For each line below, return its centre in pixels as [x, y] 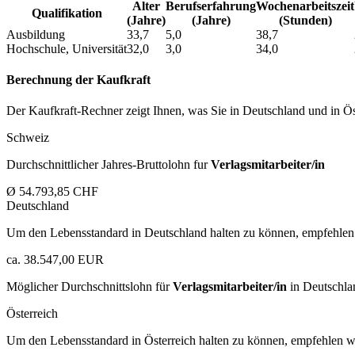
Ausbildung [36, 34]
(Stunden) [305, 20]
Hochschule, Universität [67, 48]
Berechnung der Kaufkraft [78, 80]
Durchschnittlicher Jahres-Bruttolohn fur [109, 165]
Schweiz [28, 138]
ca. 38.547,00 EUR [55, 260]
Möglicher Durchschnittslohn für [90, 287]
